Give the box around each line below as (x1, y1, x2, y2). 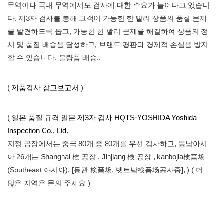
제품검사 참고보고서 (12, 83, 79, 92)
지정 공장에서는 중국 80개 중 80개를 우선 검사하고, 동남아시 (7, 139, 207, 148)
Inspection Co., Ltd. (7, 126, 68, 135)
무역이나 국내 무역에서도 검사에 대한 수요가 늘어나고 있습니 (7, 1, 210, 9)
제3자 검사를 (18, 14, 61, 22)
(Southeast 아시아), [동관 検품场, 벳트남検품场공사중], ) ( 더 (7, 166, 203, 174)
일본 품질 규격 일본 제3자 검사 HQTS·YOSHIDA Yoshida (12, 113, 197, 122)
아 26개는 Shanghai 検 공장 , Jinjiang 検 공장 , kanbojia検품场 (7, 153, 205, 161)
